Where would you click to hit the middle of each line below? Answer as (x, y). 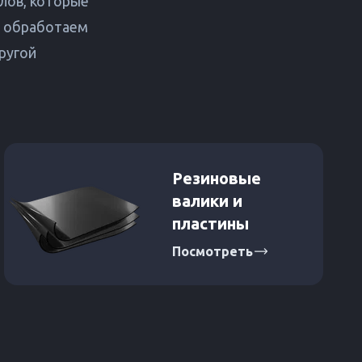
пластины (211, 224)
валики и (208, 201)
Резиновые (217, 179)
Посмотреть (213, 252)
